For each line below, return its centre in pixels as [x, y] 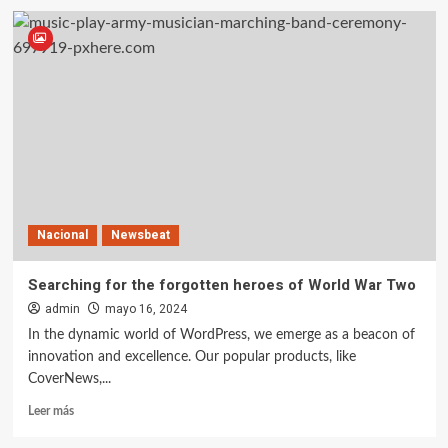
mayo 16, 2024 [145, 308]
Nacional [62, 234]
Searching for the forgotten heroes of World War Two [221, 284]
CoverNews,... [69, 378]
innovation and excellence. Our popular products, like [191, 356]
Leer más [50, 410]
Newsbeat [140, 234]
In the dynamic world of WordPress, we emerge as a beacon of [221, 334]
